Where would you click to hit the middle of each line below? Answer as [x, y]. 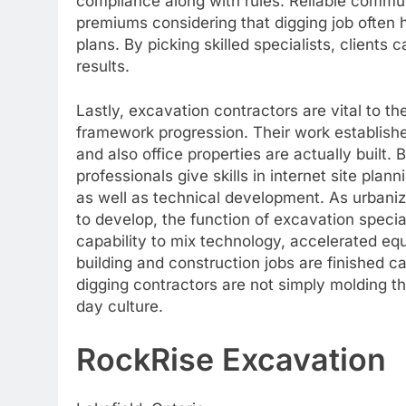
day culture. [120, 306]
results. [103, 66]
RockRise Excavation [231, 359]
